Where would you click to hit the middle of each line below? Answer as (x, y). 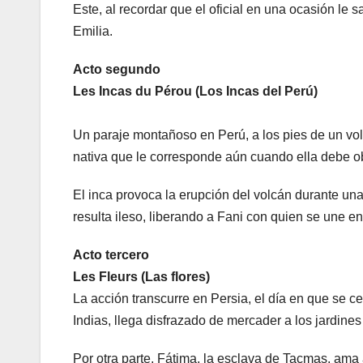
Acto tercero (111, 255)
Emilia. (93, 32)
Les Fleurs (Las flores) (141, 277)
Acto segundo (117, 70)
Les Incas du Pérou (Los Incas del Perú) (195, 92)
